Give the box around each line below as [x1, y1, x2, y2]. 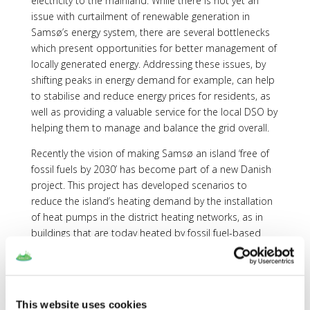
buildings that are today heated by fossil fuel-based [30, 226, 261, 239]
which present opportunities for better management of [30, 41, 277, 55]
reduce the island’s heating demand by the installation [30, 194, 273, 208]
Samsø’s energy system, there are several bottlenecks [30, 25, 270, 39]
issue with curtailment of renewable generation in [30, 9, 250, 23]
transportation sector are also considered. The [30, 289, 240, 303]
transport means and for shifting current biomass [30, 257, 252, 271]
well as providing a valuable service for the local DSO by [30, 104, 277, 118]
